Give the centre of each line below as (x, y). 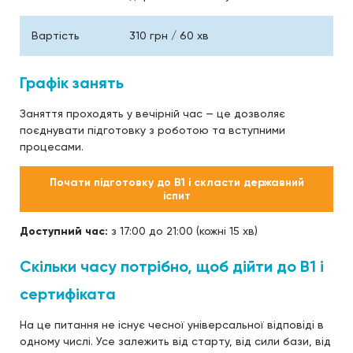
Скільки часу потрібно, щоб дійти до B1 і (172, 266)
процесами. (52, 146)
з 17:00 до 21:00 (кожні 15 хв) (183, 230)
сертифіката (68, 294)
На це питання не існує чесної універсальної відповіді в (172, 324)
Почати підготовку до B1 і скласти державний (176, 182)
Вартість (56, 35)
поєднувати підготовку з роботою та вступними (152, 130)
